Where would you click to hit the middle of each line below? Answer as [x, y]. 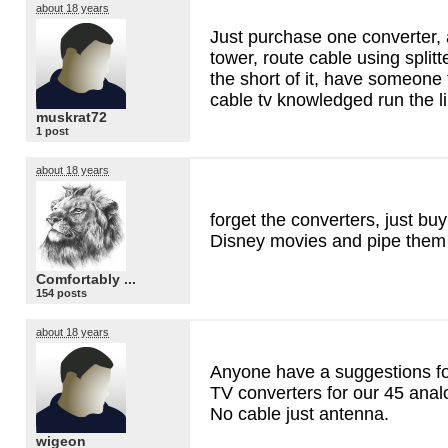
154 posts [61, 293]
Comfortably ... [86, 279]
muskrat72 [71, 117]
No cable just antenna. [299, 413]
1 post [52, 131]
